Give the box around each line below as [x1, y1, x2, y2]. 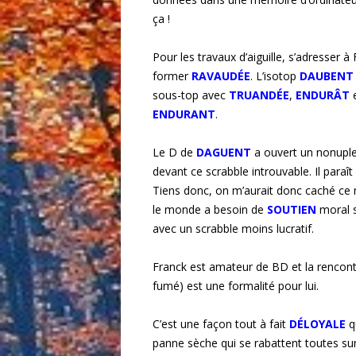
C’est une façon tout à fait [153, 316, 289, 332]
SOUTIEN [267, 202, 316, 218]
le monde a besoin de [153, 202, 267, 218]
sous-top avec [153, 87, 229, 103]
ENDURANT [153, 106, 215, 122]
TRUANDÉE [229, 87, 289, 103]
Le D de [153, 145, 196, 161]
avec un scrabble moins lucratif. [153, 221, 314, 237]
